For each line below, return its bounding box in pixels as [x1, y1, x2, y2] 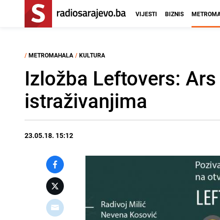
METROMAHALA [28, 51, 73, 59]
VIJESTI [136, 10, 157, 18]
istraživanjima [25, 87, 147, 114]
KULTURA [79, 51, 105, 59]
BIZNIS [165, 10, 184, 18]
